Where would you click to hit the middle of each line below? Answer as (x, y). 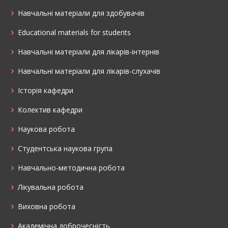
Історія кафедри (46, 90)
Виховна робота (47, 206)
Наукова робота (46, 129)
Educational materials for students (74, 32)
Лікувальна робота (51, 187)
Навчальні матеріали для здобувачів (81, 13)
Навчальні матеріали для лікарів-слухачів (89, 71)
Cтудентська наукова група (65, 148)
